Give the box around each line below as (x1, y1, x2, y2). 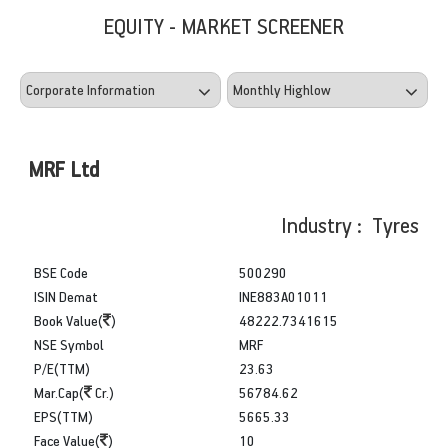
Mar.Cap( (34, 382, 84, 402)
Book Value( (34, 310, 103, 330)
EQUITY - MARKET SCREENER (104, 11, 344, 39)
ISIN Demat (34, 286, 98, 306)
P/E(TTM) (34, 358, 90, 378)
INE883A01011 (239, 286, 328, 306)
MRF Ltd (29, 154, 99, 182)
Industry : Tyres (281, 210, 419, 238)
